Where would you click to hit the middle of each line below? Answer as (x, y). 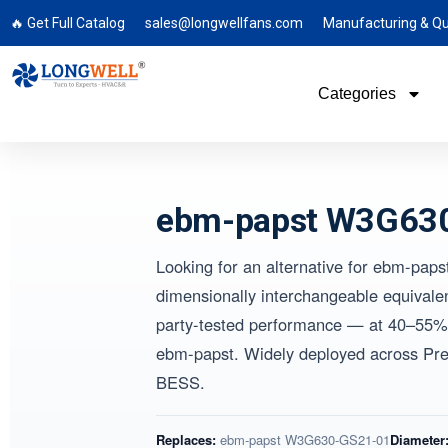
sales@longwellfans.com (224, 23)
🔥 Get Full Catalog (67, 23)
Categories (356, 93)
